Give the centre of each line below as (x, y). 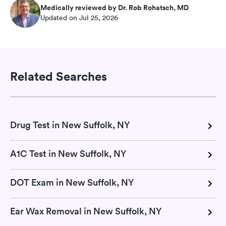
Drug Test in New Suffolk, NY (70, 125)
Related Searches (59, 76)
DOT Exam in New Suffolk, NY (72, 182)
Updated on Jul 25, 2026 (79, 17)
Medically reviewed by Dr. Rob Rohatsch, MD (115, 7)
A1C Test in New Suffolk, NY (68, 154)
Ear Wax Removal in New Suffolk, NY (86, 211)
